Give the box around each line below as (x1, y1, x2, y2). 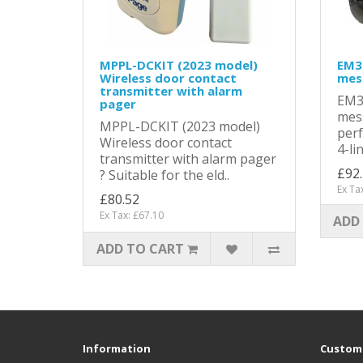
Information (83, 341, 151, 356)
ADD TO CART (96, 240, 184, 258)
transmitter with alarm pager (100, 150, 276, 168)
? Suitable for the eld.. (100, 166, 229, 184)
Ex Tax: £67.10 (100, 208, 164, 222)
